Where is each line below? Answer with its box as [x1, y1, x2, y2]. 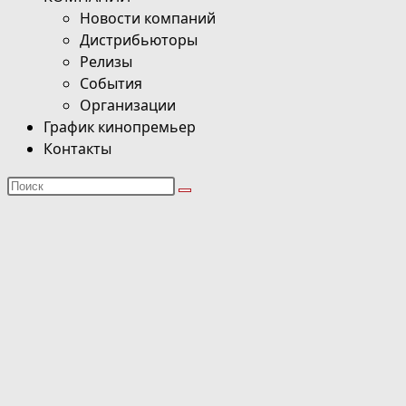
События [80, 73, 142, 94]
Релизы [80, 52, 132, 72]
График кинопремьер [43, 117, 196, 138]
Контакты [43, 139, 111, 159]
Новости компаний [80, 8, 216, 29]
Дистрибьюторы [80, 30, 198, 51]
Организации [80, 95, 176, 116]
